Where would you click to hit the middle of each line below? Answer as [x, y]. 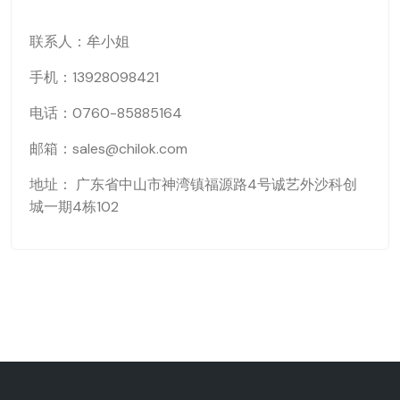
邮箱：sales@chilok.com [108, 149]
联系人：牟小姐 [79, 42]
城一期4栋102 [74, 207]
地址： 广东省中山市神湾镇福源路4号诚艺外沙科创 [193, 184]
